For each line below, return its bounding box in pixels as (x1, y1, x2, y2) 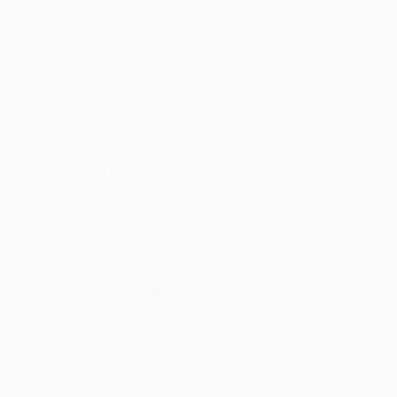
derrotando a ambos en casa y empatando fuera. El (21, 119, 366, 136)
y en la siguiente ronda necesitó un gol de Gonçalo (21, 183, 359, 199)
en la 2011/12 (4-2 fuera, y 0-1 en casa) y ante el (21, 367, 339, 384)
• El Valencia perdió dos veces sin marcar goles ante (21, 55, 372, 72)
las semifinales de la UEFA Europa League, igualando (21, 303, 373, 320)
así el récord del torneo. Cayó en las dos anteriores (21, 324, 362, 341)
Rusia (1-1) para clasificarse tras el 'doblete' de (21, 225, 330, 242)
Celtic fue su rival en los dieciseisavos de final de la (21, 140, 367, 157)
